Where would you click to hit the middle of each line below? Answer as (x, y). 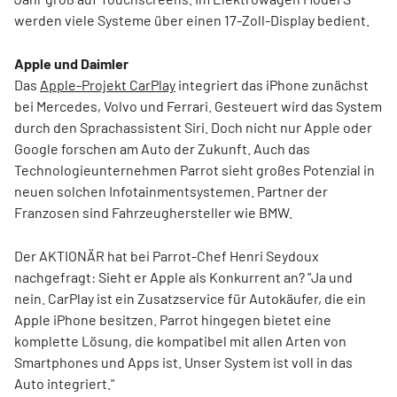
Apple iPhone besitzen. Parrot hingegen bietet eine (173, 319)
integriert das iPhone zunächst (272, 85)
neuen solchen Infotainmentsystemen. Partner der (171, 191)
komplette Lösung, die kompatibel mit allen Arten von (180, 341)
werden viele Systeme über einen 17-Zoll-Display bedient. (192, 20)
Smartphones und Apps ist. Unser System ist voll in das (183, 362)
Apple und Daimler (71, 63)
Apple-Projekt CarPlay (108, 85)
